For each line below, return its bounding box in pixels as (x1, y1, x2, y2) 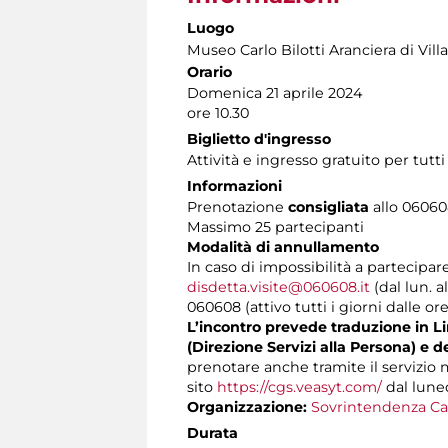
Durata (187, 423, 238, 442)
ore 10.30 (187, 103, 249, 122)
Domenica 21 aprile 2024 (187, 83, 362, 102)
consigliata (284, 197, 373, 216)
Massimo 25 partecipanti (187, 217, 364, 236)
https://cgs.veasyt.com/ (217, 377, 382, 396)
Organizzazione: (187, 397, 307, 416)
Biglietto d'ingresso (187, 129, 331, 148)
